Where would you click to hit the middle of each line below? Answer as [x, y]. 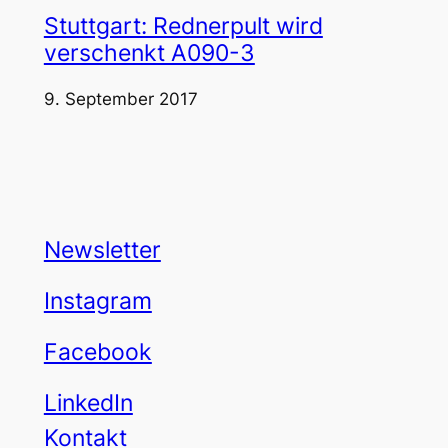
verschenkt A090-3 [149, 52]
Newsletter [102, 250]
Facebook [97, 352]
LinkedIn [88, 403]
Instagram [97, 301]
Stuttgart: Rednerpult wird [183, 25]
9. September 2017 [120, 99]
